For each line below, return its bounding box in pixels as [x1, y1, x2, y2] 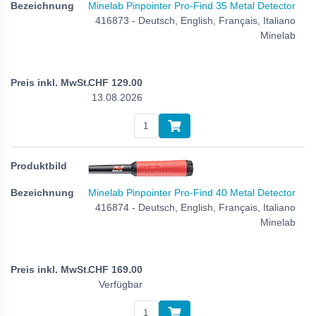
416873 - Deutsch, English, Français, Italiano [95, 14, 296, 26]
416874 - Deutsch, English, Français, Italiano [95, 202, 296, 214]
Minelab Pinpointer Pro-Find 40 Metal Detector [88, 187, 296, 199]
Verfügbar [99, 278, 142, 290]
